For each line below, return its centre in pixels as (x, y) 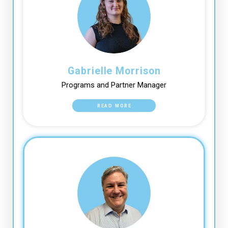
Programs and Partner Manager (114, 85)
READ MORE (114, 106)
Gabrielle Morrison (114, 71)
